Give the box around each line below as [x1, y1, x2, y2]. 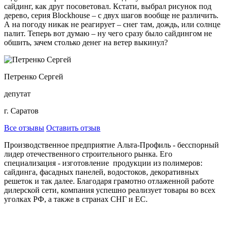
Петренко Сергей [4, 72, 63, 81]
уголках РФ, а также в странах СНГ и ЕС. [4, 194, 150, 203]
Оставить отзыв [46, 123, 100, 132]
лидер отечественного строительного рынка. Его [4, 149, 172, 158]
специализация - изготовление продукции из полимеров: [4, 158, 202, 167]
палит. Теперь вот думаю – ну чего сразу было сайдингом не [4, 29, 212, 38]
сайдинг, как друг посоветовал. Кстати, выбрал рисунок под [4, 2, 211, 11]
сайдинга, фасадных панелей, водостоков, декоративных [4, 167, 199, 176]
